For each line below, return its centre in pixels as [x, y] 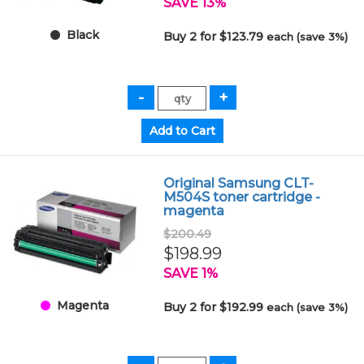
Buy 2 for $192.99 [215, 308]
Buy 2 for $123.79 [215, 37]
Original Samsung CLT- [239, 184]
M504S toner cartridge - [242, 197]
